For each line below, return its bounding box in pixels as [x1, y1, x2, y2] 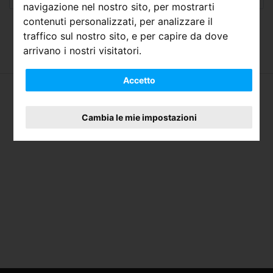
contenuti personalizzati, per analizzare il [23, 15, 213, 28]
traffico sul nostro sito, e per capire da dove [23, 30, 229, 43]
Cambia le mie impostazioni [81, 112, 197, 123]
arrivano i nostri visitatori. [23, 44, 142, 57]
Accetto [122, 75, 155, 86]
